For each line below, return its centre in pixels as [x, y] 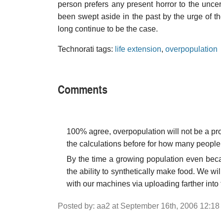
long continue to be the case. [108, 29]
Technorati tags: [86, 49]
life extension [138, 49]
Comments [83, 89]
